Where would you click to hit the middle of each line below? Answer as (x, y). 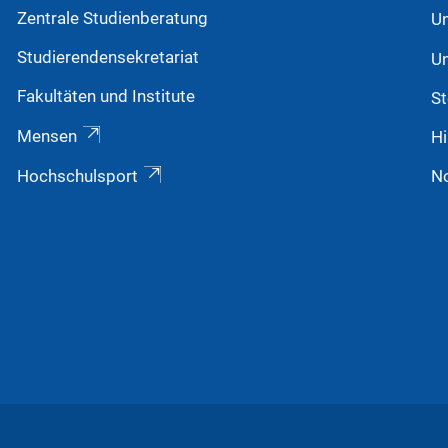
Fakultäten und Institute (105, 96)
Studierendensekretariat (107, 57)
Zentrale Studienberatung (112, 18)
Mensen (46, 136)
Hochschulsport (77, 176)
